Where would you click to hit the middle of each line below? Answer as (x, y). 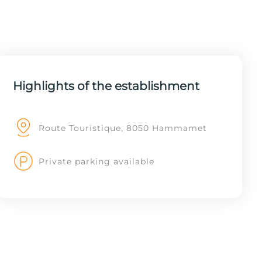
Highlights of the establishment (106, 86)
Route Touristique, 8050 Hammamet (123, 128)
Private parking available (96, 162)
